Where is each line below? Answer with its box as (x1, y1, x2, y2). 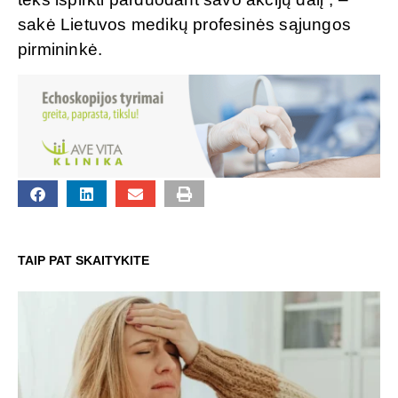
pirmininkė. (18, 40, 103, 60)
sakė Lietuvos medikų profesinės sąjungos (18, 15, 352, 35)
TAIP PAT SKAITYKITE (18, 253, 149, 268)
